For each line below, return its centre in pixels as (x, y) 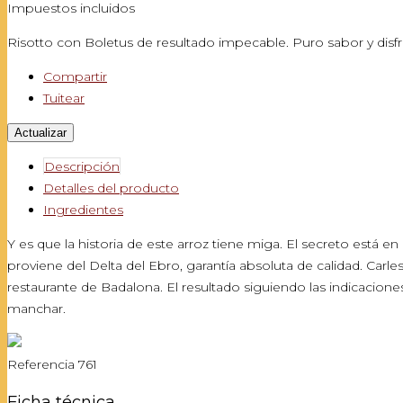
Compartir (75, 76)
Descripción (82, 166)
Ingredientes (83, 210)
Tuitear (64, 98)
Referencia (43, 364)
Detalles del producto (111, 188)
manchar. (36, 309)
